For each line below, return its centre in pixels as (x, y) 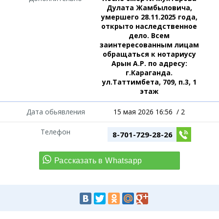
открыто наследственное (149, 26)
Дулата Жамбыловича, (149, 8)
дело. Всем (149, 35)
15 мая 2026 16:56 (143, 112)
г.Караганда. (149, 73)
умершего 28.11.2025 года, (149, 17)
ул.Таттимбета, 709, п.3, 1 (149, 82)
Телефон (56, 132)
